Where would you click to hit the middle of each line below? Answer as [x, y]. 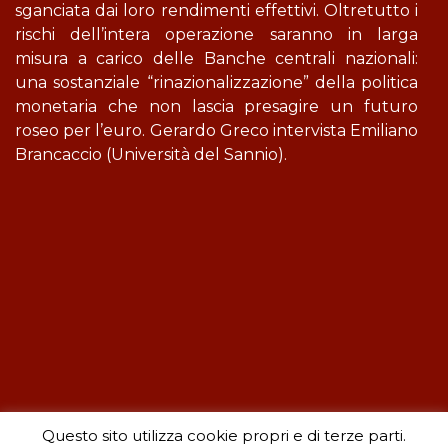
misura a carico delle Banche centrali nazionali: [216, 58]
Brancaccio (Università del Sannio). [151, 154]
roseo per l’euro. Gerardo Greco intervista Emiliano [216, 130]
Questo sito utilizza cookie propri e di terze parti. [224, 435]
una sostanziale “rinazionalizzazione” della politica [216, 82]
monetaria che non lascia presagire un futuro [216, 106]
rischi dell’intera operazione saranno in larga [216, 34]
